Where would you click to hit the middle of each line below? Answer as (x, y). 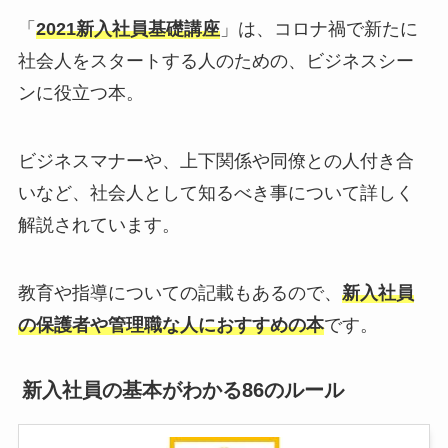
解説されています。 (98, 225)
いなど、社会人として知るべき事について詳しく (215, 193)
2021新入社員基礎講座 (127, 29)
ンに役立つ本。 (80, 93)
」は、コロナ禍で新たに (318, 29)
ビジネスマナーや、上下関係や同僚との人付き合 (215, 161)
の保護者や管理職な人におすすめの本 (170, 325)
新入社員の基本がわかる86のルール (182, 389)
